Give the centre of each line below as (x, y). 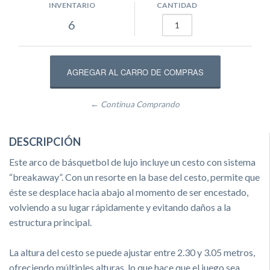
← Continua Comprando (135, 104)
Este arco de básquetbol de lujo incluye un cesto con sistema (132, 162)
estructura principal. (50, 222)
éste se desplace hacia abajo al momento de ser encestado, (129, 192)
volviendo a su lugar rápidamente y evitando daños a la (120, 207)
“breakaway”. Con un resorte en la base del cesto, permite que (134, 177)
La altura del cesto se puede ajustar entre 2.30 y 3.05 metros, (132, 252)
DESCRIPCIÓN (45, 141)
